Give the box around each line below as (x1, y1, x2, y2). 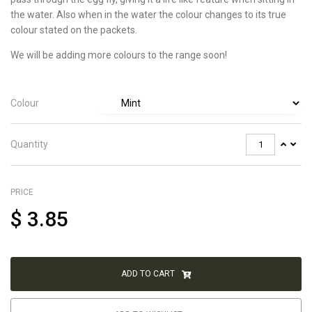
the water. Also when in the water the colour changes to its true (10, 8, 286, 20)
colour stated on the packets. (10, 24, 137, 36)
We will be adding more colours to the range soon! (10, 49, 227, 61)
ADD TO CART (121, 269, 177, 279)
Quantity (10, 139, 48, 150)
